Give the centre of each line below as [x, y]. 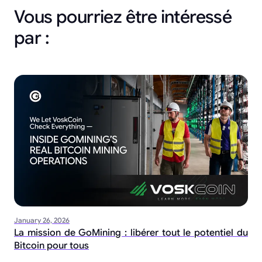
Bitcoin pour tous [51, 245]
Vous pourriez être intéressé [123, 17]
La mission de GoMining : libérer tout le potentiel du [131, 232]
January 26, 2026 [42, 220]
